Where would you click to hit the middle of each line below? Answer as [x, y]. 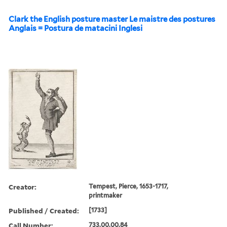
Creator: [23, 186]
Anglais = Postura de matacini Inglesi [75, 28]
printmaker [106, 195]
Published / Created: [44, 210]
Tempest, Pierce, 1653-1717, [129, 186]
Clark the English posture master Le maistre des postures [112, 19]
